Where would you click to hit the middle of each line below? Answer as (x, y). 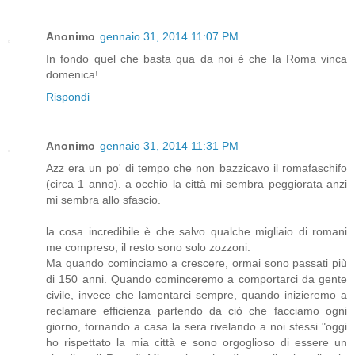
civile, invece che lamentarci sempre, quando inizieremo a (197, 294)
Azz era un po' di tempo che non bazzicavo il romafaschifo (197, 168)
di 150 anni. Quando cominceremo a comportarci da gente (197, 279)
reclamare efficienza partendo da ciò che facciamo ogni (197, 310)
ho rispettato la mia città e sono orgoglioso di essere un (197, 342)
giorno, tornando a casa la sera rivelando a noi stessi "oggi (197, 326)
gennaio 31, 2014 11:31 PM (169, 145)
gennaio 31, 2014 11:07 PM (169, 36)
